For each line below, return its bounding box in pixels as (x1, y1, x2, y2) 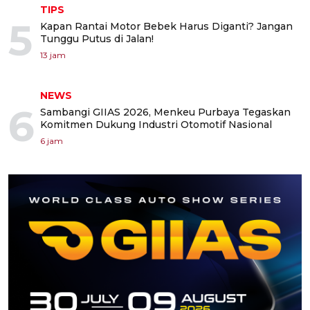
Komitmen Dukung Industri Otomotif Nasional (40, 118, 272, 131)
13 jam (40, 50, 66, 60)
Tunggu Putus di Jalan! (40, 33, 154, 45)
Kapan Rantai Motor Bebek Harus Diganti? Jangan (40, 20, 293, 33)
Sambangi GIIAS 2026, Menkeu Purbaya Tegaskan (40, 106, 291, 118)
